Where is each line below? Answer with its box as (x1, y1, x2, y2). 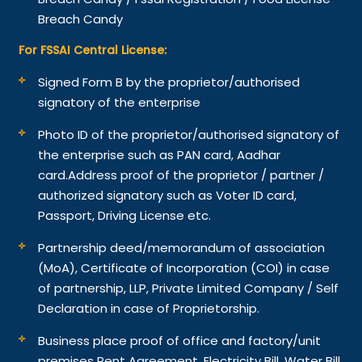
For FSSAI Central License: (19, 41, 167, 58)
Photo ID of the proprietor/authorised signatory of (38, 125, 340, 143)
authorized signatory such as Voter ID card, (38, 186, 297, 204)
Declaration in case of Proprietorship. (38, 299, 260, 317)
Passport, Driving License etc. (38, 206, 212, 224)
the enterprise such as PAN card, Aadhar (38, 145, 281, 163)
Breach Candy (38, 10, 124, 27)
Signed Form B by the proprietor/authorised (38, 73, 301, 90)
